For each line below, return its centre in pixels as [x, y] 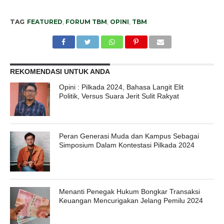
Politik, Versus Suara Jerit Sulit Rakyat [119, 96]
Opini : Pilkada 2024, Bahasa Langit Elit [121, 87]
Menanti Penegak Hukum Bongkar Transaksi [130, 192]
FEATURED [44, 21]
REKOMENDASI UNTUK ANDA [60, 71]
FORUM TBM [86, 21]
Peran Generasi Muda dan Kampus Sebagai [129, 136]
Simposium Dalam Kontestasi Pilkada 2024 [127, 145]
